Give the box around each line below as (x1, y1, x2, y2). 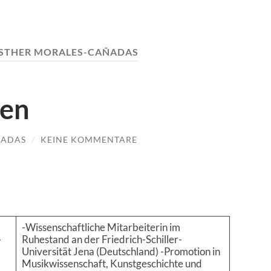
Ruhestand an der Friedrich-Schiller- (21, 233, 182, 246)
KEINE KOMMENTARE (41, 134, 137, 145)
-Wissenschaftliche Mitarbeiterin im (21, 221, 180, 234)
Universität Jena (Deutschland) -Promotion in (21, 245, 220, 258)
